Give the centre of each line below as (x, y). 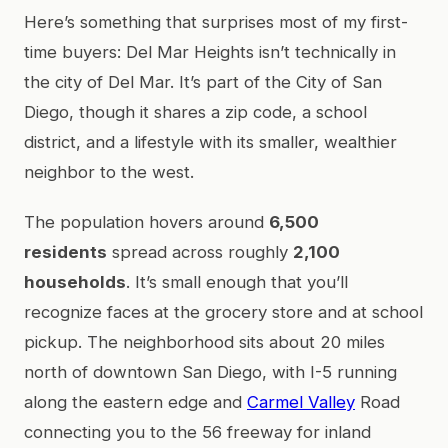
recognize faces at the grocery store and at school (223, 311)
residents (65, 251)
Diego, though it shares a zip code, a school (195, 111)
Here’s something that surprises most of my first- (216, 21)
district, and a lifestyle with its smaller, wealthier (210, 141)
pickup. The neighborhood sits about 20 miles (204, 341)
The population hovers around (146, 221)
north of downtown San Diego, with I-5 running (210, 371)
